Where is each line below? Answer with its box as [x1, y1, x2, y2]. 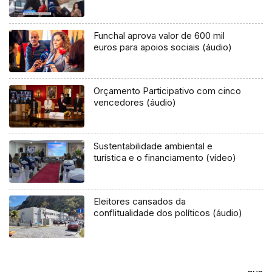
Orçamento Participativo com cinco [93, 84, 242, 97]
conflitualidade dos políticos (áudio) [93, 206, 243, 219]
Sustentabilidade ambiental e [93, 140, 213, 152]
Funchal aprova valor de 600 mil [93, 29, 225, 41]
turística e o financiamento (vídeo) [93, 151, 237, 163]
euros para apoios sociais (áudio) [93, 41, 233, 53]
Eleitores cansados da [93, 195, 186, 207]
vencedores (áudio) [93, 96, 177, 108]
